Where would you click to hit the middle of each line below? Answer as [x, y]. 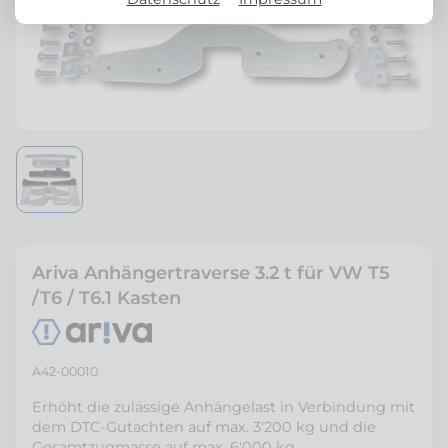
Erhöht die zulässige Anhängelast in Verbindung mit [223, 406]
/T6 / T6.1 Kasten [106, 298]
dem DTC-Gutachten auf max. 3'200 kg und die [204, 426]
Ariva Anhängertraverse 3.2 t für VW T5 [211, 273]
